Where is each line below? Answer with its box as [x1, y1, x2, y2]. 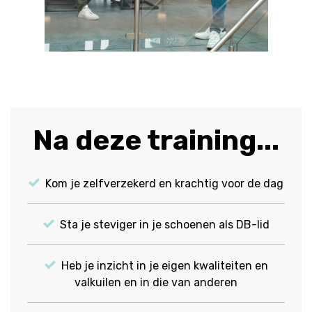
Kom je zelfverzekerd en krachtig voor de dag [45, 177, 283, 191]
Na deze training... [33, 124, 279, 157]
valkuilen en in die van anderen [75, 276, 237, 290]
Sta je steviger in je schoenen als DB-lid [59, 218, 270, 232]
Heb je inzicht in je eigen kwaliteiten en [61, 259, 268, 273]
